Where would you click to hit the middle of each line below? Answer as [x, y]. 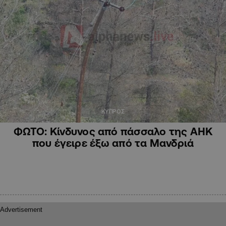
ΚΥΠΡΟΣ [113, 111]
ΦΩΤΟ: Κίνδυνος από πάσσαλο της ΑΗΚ [113, 131]
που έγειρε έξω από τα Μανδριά [113, 143]
